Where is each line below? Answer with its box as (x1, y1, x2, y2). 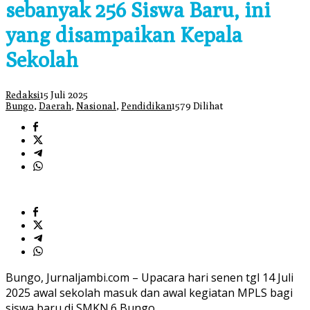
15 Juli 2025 (40, 89, 88, 101)
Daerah (39, 100, 71, 112)
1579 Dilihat (172, 100, 224, 112)
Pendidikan (121, 100, 172, 112)
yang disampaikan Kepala (6, 22, 242, 48)
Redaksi (6, 89, 40, 101)
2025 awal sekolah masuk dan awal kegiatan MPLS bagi (6, 285, 293, 301)
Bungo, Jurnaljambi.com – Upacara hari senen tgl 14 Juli (6, 270, 293, 286)
